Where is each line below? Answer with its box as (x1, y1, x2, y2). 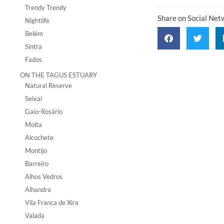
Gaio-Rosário (25, 107, 62, 115)
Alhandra (25, 185, 51, 193)
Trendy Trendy (25, 3, 66, 11)
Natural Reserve (25, 81, 72, 89)
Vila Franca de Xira (25, 198, 78, 206)
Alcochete (25, 133, 53, 141)
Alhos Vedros (25, 172, 62, 180)
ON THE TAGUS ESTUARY (20, 71, 97, 79)
